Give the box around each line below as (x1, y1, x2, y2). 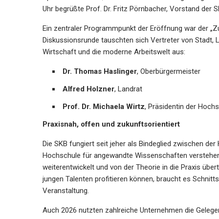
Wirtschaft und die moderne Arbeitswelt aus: (43, 47, 185, 57)
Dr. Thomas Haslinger (63, 67, 137, 76)
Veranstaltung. (43, 186, 89, 196)
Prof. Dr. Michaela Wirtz (63, 102, 145, 111)
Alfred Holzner (63, 85, 114, 94)
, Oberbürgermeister (137, 67, 200, 76)
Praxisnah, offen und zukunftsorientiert (43, 120, 180, 129)
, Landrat (114, 85, 142, 94)
